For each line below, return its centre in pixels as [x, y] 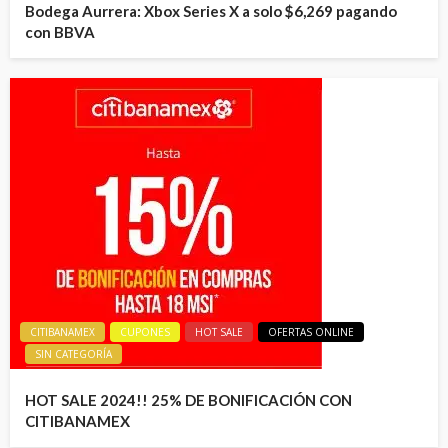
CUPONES [145, 332]
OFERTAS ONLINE [311, 332]
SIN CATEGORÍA [73, 354]
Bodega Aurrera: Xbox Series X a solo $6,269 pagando [211, 11]
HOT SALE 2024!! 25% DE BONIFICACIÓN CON [188, 400]
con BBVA [60, 32]
